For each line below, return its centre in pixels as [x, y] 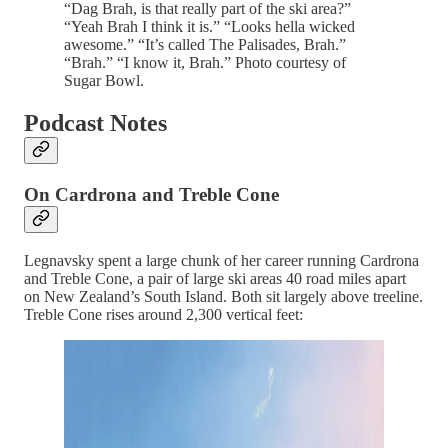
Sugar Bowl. [104, 81]
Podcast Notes [95, 123]
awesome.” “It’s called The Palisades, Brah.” [205, 45]
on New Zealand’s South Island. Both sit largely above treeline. [223, 296]
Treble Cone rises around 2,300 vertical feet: [163, 314]
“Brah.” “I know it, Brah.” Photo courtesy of [205, 63]
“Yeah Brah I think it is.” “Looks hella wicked [209, 27]
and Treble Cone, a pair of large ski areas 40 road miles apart [215, 278]
